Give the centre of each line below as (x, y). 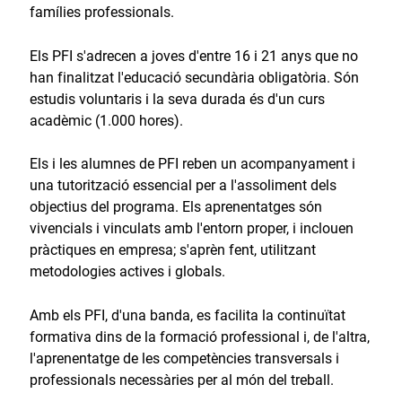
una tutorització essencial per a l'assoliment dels (183, 186)
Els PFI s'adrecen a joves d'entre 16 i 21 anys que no (193, 56)
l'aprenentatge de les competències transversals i (184, 358)
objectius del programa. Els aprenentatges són (175, 207)
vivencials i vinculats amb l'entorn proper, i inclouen (191, 229)
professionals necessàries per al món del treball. (181, 380)
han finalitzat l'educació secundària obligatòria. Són (194, 77)
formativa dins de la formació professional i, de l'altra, (199, 336)
